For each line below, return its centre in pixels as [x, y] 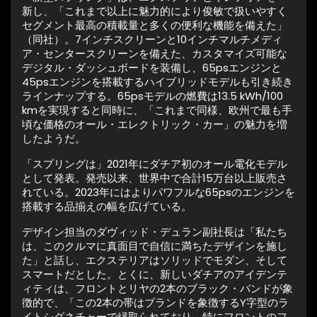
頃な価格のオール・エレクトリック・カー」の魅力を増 [155, 124]
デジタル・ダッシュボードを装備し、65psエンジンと [152, 68]
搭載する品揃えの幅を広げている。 [107, 206]
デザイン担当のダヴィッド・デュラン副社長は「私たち [155, 232]
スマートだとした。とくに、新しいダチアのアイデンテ [155, 274]
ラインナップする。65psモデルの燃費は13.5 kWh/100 [152, 96]
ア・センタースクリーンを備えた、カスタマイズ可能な [155, 53]
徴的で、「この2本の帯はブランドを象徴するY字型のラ [155, 302]
